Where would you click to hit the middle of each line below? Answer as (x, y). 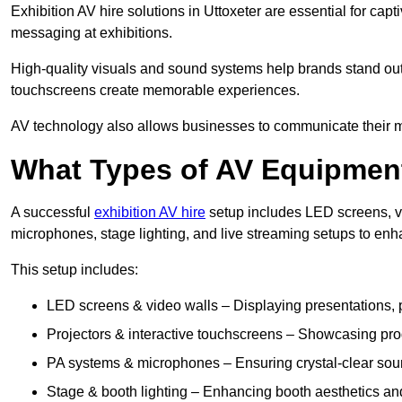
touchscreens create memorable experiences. (155, 91)
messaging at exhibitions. (92, 33)
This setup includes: (74, 270)
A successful (52, 213)
